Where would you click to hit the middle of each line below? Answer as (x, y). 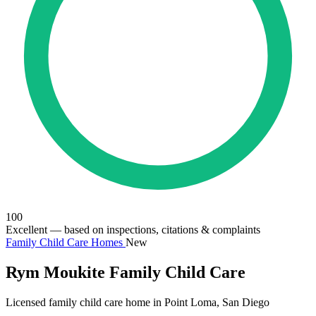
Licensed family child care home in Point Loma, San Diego (138, 302)
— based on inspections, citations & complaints (154, 230)
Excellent (26, 230)
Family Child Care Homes (66, 242)
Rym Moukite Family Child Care (126, 272)
